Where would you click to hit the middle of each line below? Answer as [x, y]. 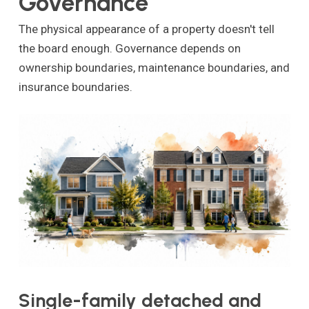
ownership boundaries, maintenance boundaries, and [154, 67]
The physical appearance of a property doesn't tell [146, 29]
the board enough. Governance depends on [129, 48]
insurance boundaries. [75, 87]
